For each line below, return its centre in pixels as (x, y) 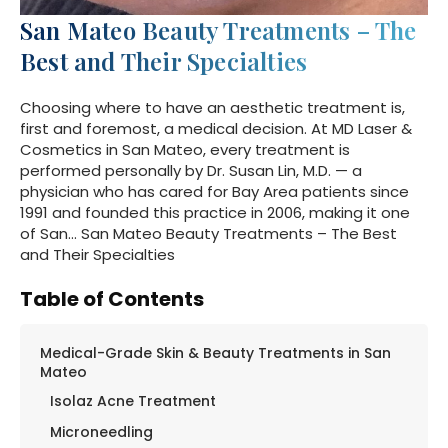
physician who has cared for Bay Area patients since (214, 192)
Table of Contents (112, 299)
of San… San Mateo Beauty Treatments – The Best (208, 234)
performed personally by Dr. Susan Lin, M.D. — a (191, 171)
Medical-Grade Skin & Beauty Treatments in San (215, 353)
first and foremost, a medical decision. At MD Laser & (216, 129)
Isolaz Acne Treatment (133, 401)
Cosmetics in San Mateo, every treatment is (185, 150)
